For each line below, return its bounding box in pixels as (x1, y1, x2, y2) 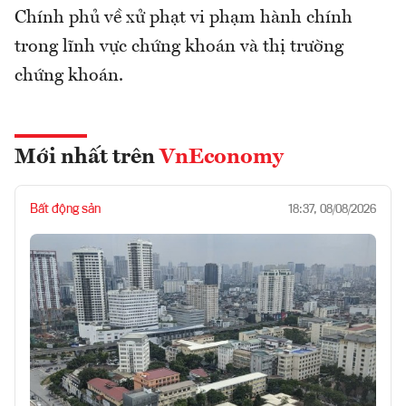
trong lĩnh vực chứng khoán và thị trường (14, 38, 343, 57)
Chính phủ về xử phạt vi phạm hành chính (14, 9, 353, 28)
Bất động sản (30, 203, 101, 217)
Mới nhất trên (14, 147, 159, 169)
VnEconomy (159, 147, 284, 169)
